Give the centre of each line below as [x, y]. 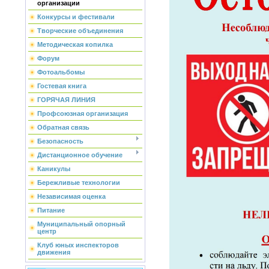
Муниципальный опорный [81, 224]
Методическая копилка [75, 44]
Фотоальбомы [61, 72]
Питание [51, 210]
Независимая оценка [71, 196]
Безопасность [60, 141]
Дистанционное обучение [80, 155]
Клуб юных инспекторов [78, 245]
